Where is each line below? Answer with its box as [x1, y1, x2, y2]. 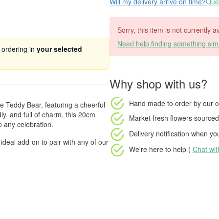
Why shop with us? [109, 75, 207, 92]
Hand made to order [129, 98, 192, 108]
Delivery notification [129, 128, 189, 138]
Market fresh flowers [129, 112, 192, 123]
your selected [37, 44, 82, 54]
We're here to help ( [129, 144, 193, 154]
